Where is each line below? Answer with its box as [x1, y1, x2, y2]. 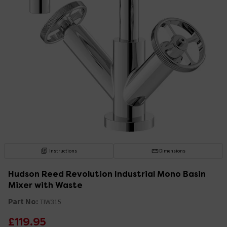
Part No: [8, 196, 38, 206]
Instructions [49, 147, 78, 154]
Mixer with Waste [8, 179, 83, 191]
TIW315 [40, 197, 61, 206]
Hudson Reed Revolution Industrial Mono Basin [8, 168, 206, 179]
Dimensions [159, 147, 185, 154]
